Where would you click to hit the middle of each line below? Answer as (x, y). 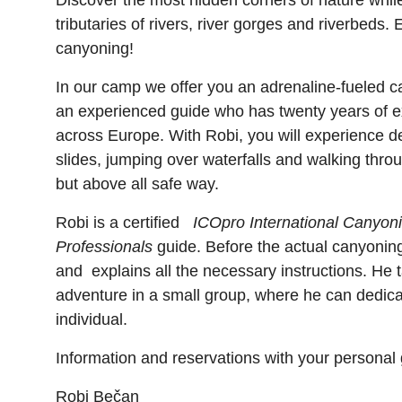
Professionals (104, 247)
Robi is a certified (124, 223)
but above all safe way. (137, 184)
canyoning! (95, 48)
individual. (92, 319)
